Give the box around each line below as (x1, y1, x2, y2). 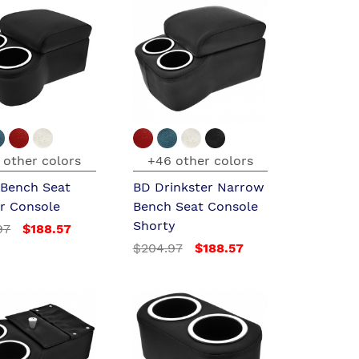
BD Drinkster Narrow (132, 179, 264, 195)
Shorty (132, 218, 175, 233)
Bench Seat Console (132, 199, 258, 214)
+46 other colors (147, 153, 253, 168)
